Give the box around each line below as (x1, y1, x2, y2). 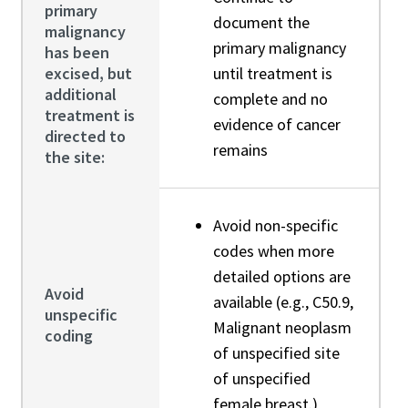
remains (212, 138, 268, 160)
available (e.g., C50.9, (212, 291, 353, 312)
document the (212, 11, 310, 33)
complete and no (212, 87, 328, 109)
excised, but (44, 62, 132, 84)
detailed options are (212, 265, 351, 287)
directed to (44, 125, 126, 147)
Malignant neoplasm (212, 316, 352, 338)
